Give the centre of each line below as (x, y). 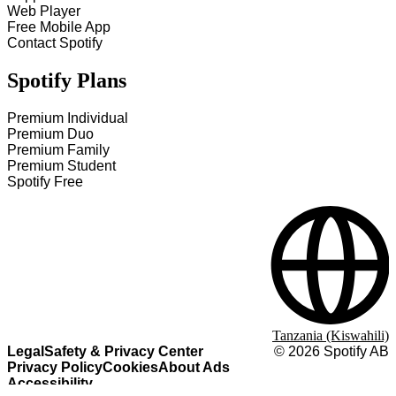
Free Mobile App (59, 27)
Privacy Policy (55, 367)
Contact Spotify (55, 43)
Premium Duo (50, 134)
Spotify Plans (67, 81)
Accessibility (50, 383)
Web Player (44, 11)
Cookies (130, 367)
